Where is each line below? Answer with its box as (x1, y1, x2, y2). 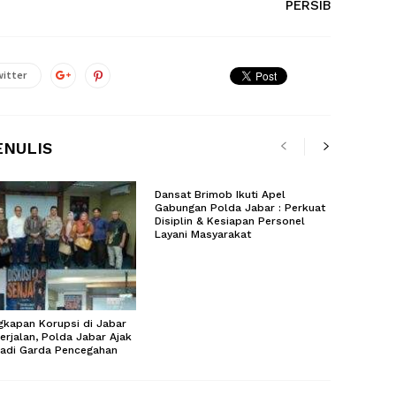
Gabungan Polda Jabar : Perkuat (154, 202, 325, 214)
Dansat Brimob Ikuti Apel (154, 188, 286, 201)
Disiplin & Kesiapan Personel (154, 215, 305, 227)
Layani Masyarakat (154, 228, 251, 240)
